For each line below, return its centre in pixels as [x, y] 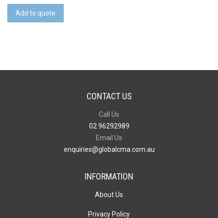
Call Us [109, 115]
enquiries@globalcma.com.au [109, 150]
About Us [109, 195]
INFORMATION [109, 177]
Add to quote [36, 13]
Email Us [109, 138]
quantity [20, 22]
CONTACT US [109, 96]
